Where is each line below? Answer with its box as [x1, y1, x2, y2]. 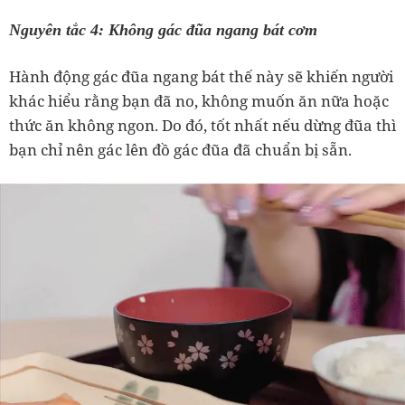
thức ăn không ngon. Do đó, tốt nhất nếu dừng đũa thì [9, 114, 396, 136]
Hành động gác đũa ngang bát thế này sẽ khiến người [9, 65, 393, 87]
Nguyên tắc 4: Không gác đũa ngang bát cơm [9, 20, 317, 39]
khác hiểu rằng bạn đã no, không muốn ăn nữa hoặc [9, 89, 389, 111]
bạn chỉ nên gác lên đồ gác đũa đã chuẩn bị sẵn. [9, 138, 352, 160]
